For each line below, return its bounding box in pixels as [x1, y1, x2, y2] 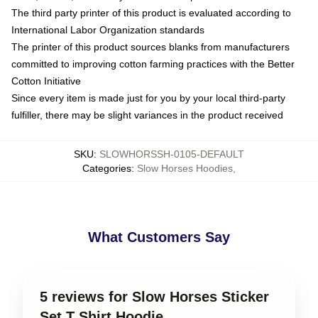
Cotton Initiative [11, 75, 81, 87]
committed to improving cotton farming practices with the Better [11, 57, 295, 70]
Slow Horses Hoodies [137, 162, 233, 174]
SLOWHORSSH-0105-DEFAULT [99, 148, 244, 160]
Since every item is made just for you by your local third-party [11, 92, 285, 104]
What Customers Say [88, 229, 230, 245]
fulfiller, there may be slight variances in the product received [11, 109, 283, 121]
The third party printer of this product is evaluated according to [11, 6, 291, 18]
